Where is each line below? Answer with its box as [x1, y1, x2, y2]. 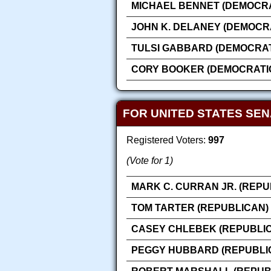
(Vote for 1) [126, 155, 173, 166]
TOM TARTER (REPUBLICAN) [131, 202, 269, 213]
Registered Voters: [126, 134, 208, 145]
